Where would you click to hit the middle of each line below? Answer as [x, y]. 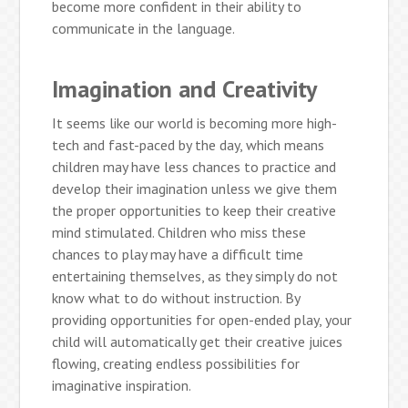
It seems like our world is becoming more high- [195, 123]
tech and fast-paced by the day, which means [189, 145]
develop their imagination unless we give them [195, 189]
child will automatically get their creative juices [198, 342]
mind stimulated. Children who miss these [179, 233]
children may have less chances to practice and [194, 167]
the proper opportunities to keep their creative [194, 211]
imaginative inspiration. [122, 386]
